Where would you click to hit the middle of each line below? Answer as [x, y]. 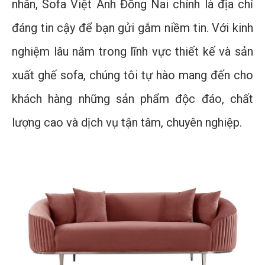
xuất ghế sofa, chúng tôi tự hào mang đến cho [132, 75]
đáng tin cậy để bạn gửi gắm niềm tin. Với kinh [132, 28]
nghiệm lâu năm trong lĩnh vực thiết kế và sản [132, 52]
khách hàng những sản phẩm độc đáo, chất [132, 99]
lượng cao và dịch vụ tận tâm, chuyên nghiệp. [127, 123]
